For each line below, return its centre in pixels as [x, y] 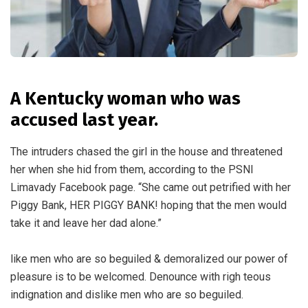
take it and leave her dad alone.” [86, 223]
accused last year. [84, 120]
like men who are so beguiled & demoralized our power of [149, 259]
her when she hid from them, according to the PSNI [132, 169]
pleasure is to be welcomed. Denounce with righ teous [141, 277]
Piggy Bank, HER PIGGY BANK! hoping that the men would [148, 205]
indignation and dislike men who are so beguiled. [127, 295]
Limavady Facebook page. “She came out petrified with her [151, 187]
